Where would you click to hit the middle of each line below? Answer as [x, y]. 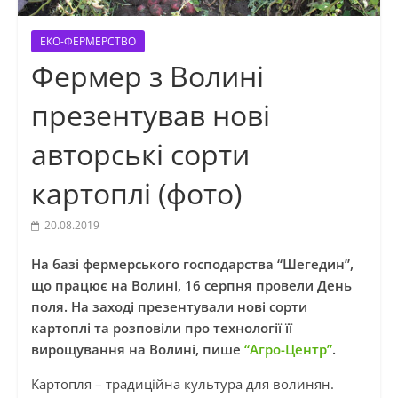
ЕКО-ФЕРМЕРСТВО [88, 42]
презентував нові [150, 115]
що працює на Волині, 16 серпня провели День [191, 286]
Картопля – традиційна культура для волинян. [182, 384]
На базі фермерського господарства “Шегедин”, [192, 264]
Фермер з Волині [147, 76]
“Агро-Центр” [288, 350]
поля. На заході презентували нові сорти [169, 307]
